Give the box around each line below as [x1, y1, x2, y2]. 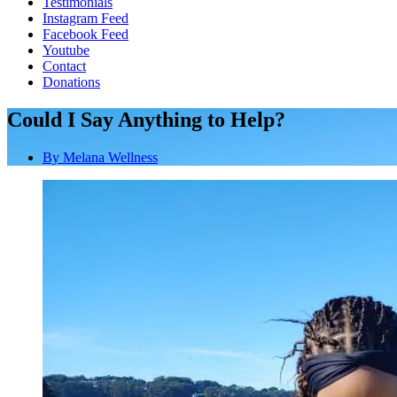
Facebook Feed [43, 27, 128, 42]
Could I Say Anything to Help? [7, 107, 285, 131]
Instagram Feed [43, 11, 128, 26]
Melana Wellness [59, 149, 158, 165]
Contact [43, 58, 86, 74]
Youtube [43, 43, 90, 58]
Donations [43, 74, 100, 90]
